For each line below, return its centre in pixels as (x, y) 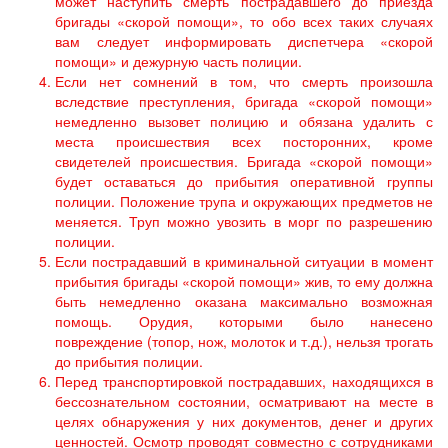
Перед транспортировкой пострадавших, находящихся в (244, 381)
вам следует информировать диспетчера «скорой (244, 41)
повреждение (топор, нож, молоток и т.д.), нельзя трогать (244, 341)
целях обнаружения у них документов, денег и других (244, 421)
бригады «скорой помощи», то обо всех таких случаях (244, 21)
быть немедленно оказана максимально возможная (244, 301)
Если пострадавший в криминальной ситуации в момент (244, 261)
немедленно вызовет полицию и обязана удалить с (244, 121)
